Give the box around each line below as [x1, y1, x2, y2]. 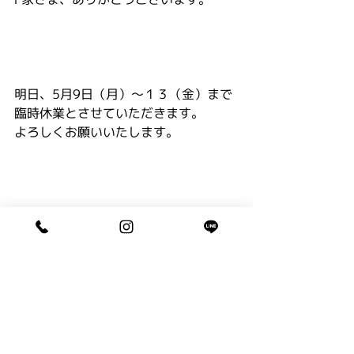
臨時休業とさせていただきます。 [14, 104, 204, 122]
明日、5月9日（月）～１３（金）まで [14, 85, 232, 103]
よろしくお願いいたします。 [14, 123, 179, 141]
